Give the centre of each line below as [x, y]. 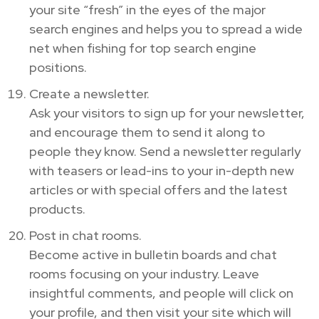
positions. [58, 67]
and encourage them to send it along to [147, 132]
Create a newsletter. [89, 93]
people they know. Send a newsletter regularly [165, 151]
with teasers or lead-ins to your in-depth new [162, 170]
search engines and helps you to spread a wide [166, 28]
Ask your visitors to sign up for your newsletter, [167, 113]
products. [57, 209]
